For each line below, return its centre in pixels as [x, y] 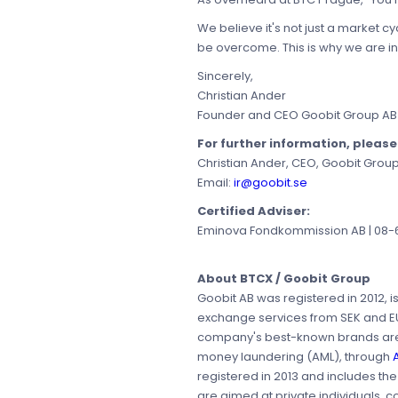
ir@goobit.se [271, 183]
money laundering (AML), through [295, 357]
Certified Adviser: [254, 211]
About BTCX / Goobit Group [284, 279]
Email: [215, 183]
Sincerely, [225, 76]
